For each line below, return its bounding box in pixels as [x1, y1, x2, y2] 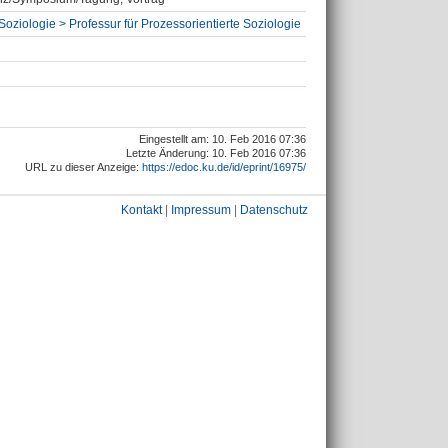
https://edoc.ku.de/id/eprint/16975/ [142, 160, 306, 173]
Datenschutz [240, 203, 308, 217]
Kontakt [121, 203, 162, 217]
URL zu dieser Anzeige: [25, 160, 142, 173]
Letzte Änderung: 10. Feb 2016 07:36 [126, 146, 306, 159]
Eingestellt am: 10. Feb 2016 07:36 [139, 132, 306, 145]
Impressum [171, 203, 231, 217]
